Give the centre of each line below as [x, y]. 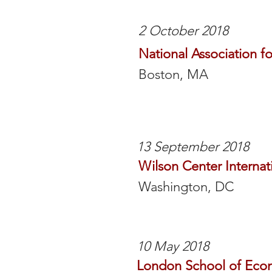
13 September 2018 [193, 147]
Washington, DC [186, 187]
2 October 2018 [183, 31]
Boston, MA [173, 74]
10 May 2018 [173, 246]
